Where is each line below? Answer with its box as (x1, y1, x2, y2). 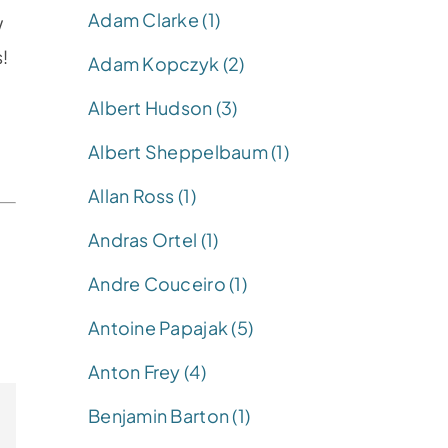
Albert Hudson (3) (88, 95, 238, 119)
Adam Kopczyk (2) (88, 51, 245, 75)
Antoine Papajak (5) (88, 315, 254, 339)
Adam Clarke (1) (88, 7, 221, 31)
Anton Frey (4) (88, 359, 206, 383)
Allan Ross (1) (88, 183, 196, 207)
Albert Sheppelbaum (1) (88, 139, 289, 163)
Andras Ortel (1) (88, 227, 219, 251)
